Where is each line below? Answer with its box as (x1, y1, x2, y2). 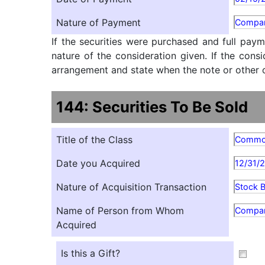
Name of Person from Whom (56, 205, 184, 216)
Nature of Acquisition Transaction (56, 181, 206, 193)
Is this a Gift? (61, 247, 120, 259)
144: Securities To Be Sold (56, 98, 248, 116)
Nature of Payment (56, 17, 141, 28)
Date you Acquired (56, 157, 140, 169)
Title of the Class (56, 134, 132, 146)
